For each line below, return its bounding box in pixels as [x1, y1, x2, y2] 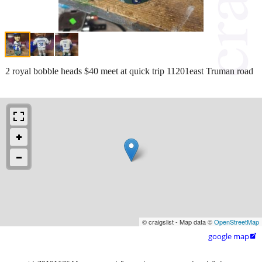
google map [208, 230, 249, 242]
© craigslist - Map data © [142, 216, 214, 226]
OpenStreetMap [214, 216, 259, 226]
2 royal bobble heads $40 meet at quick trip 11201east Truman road [5, 65, 253, 76]
